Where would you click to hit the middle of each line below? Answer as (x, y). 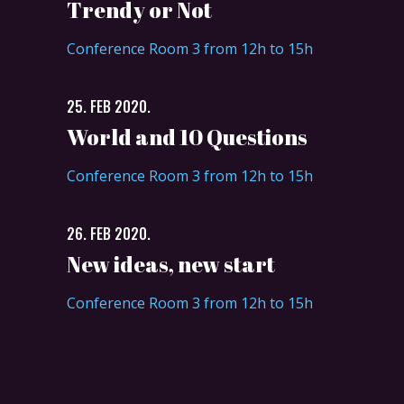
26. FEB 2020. (109, 233)
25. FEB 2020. (109, 106)
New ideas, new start (171, 264)
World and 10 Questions (187, 137)
